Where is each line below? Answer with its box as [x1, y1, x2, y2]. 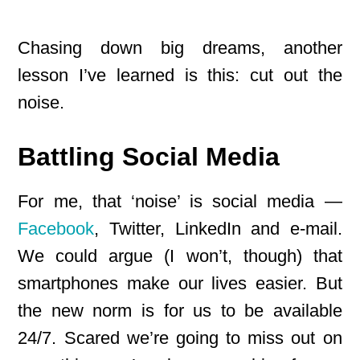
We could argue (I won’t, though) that [18, 246, 342, 266]
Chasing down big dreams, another [18, 38, 342, 58]
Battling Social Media [18, 142, 280, 171]
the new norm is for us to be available [18, 301, 342, 321]
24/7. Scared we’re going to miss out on [18, 328, 342, 348]
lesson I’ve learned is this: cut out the [18, 65, 342, 85]
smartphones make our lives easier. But [18, 273, 342, 293]
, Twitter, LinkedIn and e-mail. [94, 219, 342, 239]
